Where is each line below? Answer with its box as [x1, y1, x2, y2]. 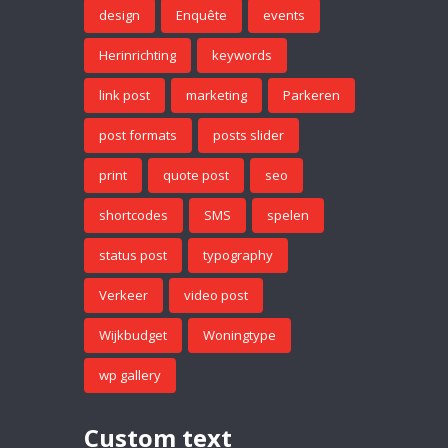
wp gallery [99, 366, 161, 385]
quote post [163, 166, 229, 185]
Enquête [176, 6, 227, 25]
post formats [99, 126, 177, 145]
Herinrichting [99, 46, 176, 65]
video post [184, 286, 248, 305]
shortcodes [99, 206, 168, 225]
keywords [212, 46, 272, 65]
